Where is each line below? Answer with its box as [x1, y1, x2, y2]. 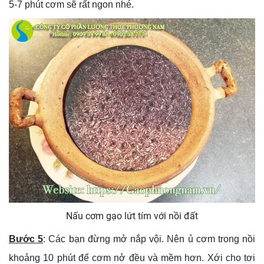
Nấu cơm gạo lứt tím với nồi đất [66, 210, 198, 222]
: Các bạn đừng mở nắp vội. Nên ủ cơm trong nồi [43, 234, 256, 245]
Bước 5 [9, 234, 44, 245]
